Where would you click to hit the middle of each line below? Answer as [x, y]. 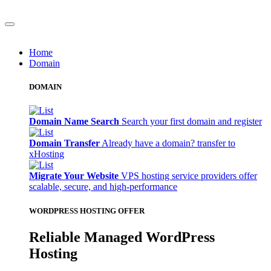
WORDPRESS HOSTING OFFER [87, 211]
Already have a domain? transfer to [168, 143]
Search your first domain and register [192, 122]
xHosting [47, 154]
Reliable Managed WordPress [122, 237]
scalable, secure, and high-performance [103, 187]
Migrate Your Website [74, 176]
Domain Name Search [74, 122]
